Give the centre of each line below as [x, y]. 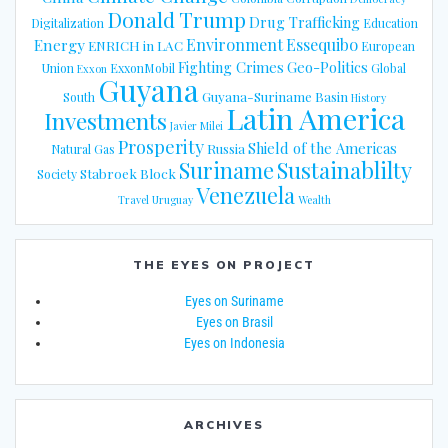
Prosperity [161, 147]
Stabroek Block [127, 173]
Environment [234, 45]
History [368, 98]
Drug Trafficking [304, 22]
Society [56, 174]
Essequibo [321, 45]
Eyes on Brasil [234, 322]
